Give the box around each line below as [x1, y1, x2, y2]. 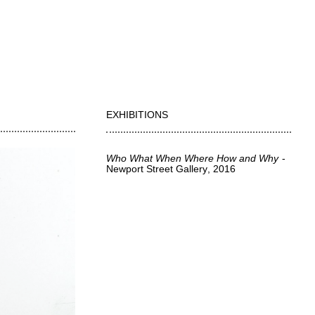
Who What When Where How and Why [106, 153, 279, 164]
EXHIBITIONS [106, 109, 169, 120]
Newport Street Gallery [106, 163, 208, 174]
